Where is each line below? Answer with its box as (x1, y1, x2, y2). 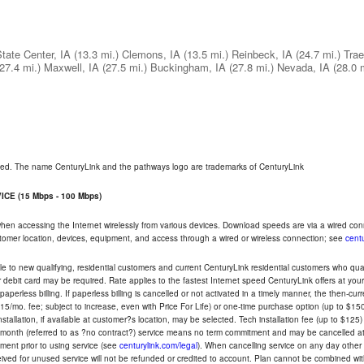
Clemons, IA (122, 46, 180, 62)
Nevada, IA (277, 59, 330, 75)
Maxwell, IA (44, 59, 99, 75)
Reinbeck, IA (232, 46, 292, 62)
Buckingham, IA (150, 59, 226, 75)
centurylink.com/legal (119, 340, 197, 351)
